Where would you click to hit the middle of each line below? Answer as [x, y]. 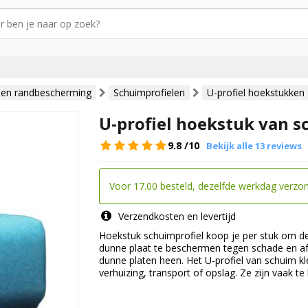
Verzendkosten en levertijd [176, 217]
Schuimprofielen [149, 93]
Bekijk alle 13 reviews [254, 146]
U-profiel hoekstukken [256, 93]
